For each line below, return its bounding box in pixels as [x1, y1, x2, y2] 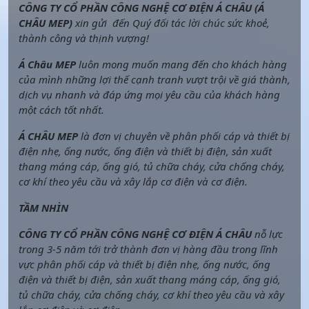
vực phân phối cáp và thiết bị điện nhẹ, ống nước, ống [19, 257, 270, 271]
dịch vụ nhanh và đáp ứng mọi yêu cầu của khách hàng [19, 87, 280, 101]
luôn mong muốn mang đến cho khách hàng [76, 57, 287, 71]
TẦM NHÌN [19, 200, 68, 215]
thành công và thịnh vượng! [19, 30, 149, 45]
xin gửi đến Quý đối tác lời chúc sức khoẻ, [72, 15, 270, 30]
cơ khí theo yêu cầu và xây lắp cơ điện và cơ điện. [19, 174, 248, 188]
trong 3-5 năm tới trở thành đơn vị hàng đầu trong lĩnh [19, 241, 278, 256]
